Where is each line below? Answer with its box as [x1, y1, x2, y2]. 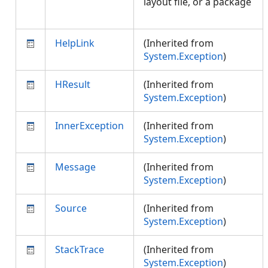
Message [55, 160, 96, 173]
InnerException [55, 119, 124, 132]
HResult [55, 78, 90, 91]
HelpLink [55, 36, 95, 50]
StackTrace [55, 243, 104, 256]
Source [55, 202, 87, 215]
